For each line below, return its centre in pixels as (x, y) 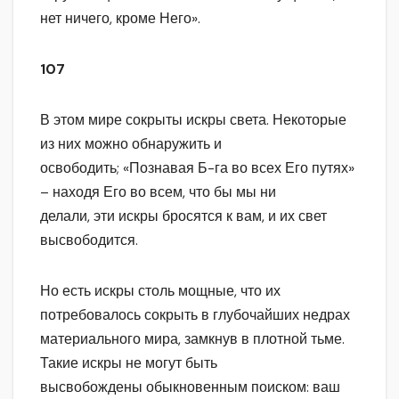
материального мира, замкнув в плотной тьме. (192, 339)
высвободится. (89, 240)
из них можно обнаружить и (131, 144)
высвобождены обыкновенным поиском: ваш (190, 387)
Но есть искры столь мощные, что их (160, 291)
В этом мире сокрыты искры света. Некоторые (193, 120)
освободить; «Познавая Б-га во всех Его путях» (197, 168)
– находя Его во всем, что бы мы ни (158, 192)
